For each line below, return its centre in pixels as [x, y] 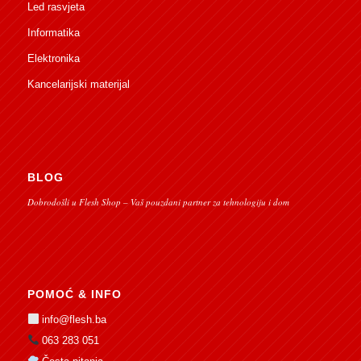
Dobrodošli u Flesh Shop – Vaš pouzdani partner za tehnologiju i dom [158, 201]
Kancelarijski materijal [78, 84]
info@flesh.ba [75, 320]
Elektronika [53, 58]
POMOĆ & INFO [74, 294]
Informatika [53, 32]
